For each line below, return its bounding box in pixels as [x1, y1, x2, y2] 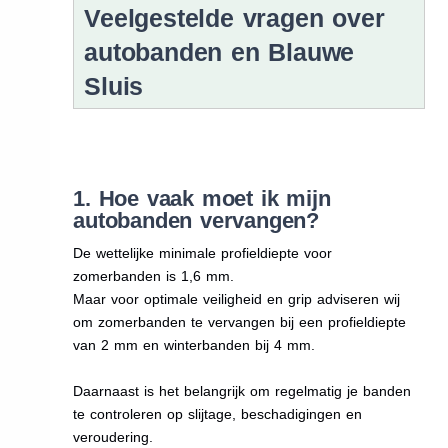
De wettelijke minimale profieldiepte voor [73, 244, 333, 261]
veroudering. [73, 428, 154, 445]
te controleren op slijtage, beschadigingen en [73, 405, 363, 422]
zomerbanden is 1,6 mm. [73, 267, 235, 284]
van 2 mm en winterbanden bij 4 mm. [73, 336, 316, 353]
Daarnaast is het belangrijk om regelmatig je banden [73, 382, 412, 399]
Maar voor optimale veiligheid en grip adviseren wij [73, 290, 401, 307]
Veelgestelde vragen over [84, 3, 385, 32]
